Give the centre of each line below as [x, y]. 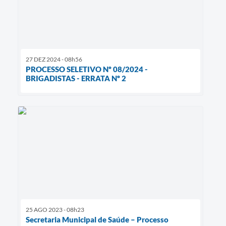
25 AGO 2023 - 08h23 [55, 210]
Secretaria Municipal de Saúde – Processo [97, 220]
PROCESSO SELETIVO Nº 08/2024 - [87, 69]
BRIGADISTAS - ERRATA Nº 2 [76, 78]
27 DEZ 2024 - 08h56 [54, 60]
